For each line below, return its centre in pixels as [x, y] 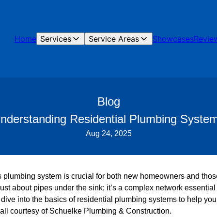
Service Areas [114, 39]
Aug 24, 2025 [108, 133]
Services [56, 39]
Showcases [173, 39]
